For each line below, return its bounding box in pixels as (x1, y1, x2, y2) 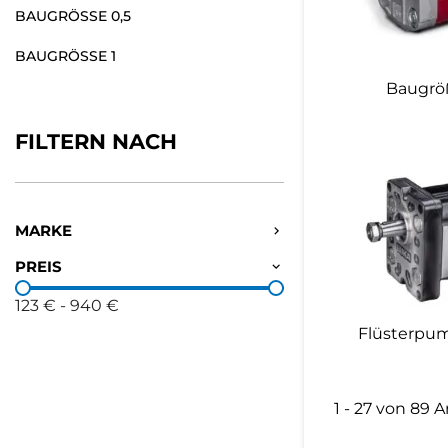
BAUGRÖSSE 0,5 (15, 6, 131, 25)
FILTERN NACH (15, 128, 177, 154)
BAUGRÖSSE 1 (15, 46, 116, 65)
